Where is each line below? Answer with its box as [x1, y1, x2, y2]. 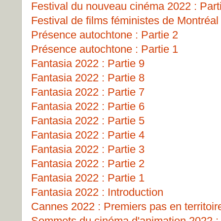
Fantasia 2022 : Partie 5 [31, 114, 145, 127]
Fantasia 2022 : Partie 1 [31, 172, 145, 184]
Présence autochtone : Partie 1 [31, 43, 178, 55]
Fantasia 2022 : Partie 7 [31, 86, 145, 98]
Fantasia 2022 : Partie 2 [31, 157, 145, 170]
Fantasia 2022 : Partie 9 [31, 57, 145, 70]
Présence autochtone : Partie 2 [31, 29, 178, 41]
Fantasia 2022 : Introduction [31, 186, 163, 198]
